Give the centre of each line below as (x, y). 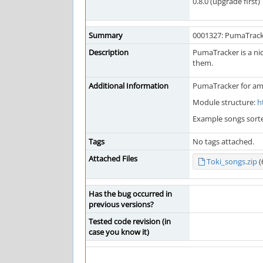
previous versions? (121, 204)
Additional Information (129, 86)
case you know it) (119, 232)
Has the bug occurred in (130, 194)
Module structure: (225, 102)
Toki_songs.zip (232, 161)
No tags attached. (223, 141)
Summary (106, 35)
